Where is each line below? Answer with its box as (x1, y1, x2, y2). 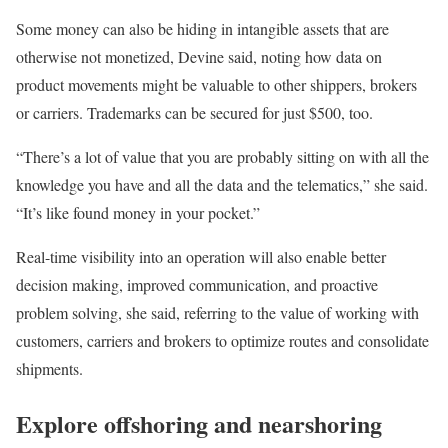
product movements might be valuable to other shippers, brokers (16, 74, 417, 96)
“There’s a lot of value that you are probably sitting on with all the (16, 146, 429, 168)
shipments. (16, 358, 83, 380)
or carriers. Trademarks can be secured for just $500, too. (16, 102, 373, 124)
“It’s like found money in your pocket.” (16, 202, 260, 224)
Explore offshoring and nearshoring (16, 406, 382, 442)
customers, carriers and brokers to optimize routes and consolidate (16, 330, 429, 352)
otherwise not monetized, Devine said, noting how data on (16, 46, 382, 68)
